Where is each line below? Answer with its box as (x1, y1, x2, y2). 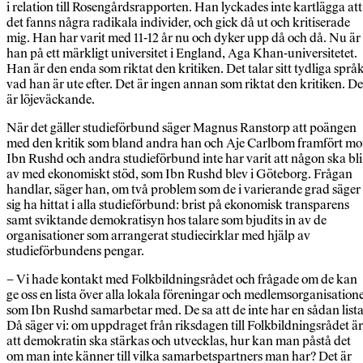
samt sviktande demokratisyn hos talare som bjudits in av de (6, 212, 327, 228)
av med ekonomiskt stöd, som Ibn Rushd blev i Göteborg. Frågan (6, 166, 352, 182)
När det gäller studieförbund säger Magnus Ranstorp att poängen (6, 120, 357, 136)
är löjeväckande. (6, 92, 95, 108)
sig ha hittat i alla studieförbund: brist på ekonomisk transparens (6, 197, 349, 213)
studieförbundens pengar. (6, 243, 144, 259)
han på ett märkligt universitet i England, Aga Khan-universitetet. (6, 45, 357, 62)
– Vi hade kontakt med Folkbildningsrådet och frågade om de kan (6, 271, 357, 288)
